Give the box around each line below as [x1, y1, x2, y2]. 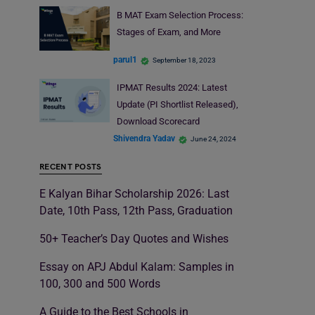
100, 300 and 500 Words [39, 276, 160, 290]
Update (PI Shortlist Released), [116, 98, 238, 110]
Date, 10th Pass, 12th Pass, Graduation [39, 203, 233, 217]
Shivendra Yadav [113, 134, 175, 144]
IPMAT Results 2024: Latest [116, 82, 227, 93]
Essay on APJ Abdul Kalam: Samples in [39, 259, 234, 274]
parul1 [113, 55, 137, 65]
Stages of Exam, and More [116, 27, 221, 38]
